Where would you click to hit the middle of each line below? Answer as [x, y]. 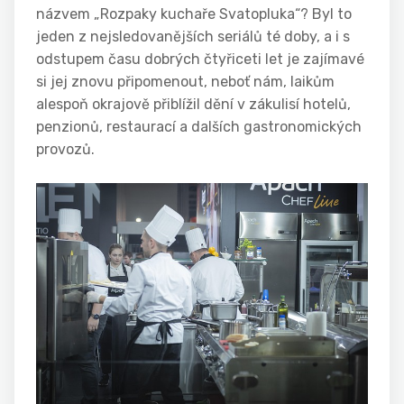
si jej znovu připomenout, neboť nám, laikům [185, 81]
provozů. [65, 149]
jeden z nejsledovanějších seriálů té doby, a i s [193, 36]
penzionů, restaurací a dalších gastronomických [199, 126]
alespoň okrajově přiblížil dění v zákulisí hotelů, [193, 104]
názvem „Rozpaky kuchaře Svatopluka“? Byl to [194, 14]
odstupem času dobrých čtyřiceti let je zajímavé [200, 59]
